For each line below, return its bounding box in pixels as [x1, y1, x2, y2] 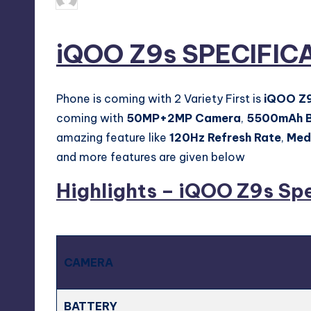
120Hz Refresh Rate [169, 130, 281, 144]
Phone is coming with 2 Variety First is [56, 91, 264, 106]
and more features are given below [56, 149, 245, 164]
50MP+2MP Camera [126, 110, 241, 125]
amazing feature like [56, 130, 169, 144]
